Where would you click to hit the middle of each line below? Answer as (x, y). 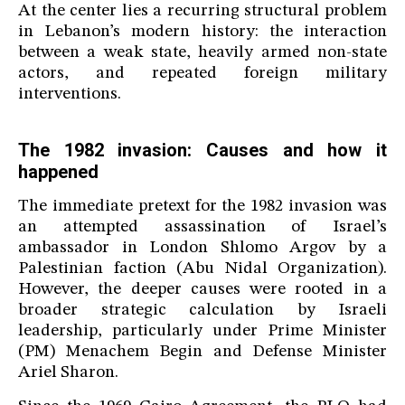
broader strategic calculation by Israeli (202, 311)
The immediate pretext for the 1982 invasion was (202, 207)
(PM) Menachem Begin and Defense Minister (202, 353)
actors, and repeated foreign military (202, 74)
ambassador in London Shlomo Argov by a (202, 249)
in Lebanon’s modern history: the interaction (202, 33)
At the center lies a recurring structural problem (202, 12)
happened (58, 172)
